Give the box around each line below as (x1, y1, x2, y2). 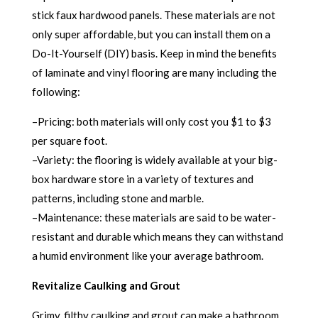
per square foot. (31, 134, 107, 147)
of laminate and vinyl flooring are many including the (31, 66, 277, 79)
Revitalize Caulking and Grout (31, 279, 180, 292)
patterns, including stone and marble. (31, 192, 204, 204)
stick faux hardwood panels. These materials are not (31, 9, 275, 21)
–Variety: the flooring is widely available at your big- (31, 153, 278, 166)
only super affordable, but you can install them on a (31, 28, 270, 40)
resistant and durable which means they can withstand (31, 230, 283, 243)
